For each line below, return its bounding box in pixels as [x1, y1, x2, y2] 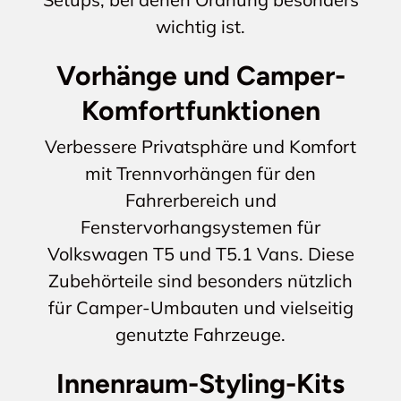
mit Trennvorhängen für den [85, 161, 316, 184]
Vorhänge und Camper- [55, 58, 346, 92]
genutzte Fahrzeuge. [115, 322, 286, 346]
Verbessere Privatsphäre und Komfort [45, 134, 356, 158]
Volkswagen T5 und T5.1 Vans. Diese [47, 242, 354, 265]
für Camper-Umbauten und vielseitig [47, 295, 354, 319]
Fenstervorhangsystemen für [81, 215, 320, 238]
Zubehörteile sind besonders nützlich [48, 269, 353, 292]
